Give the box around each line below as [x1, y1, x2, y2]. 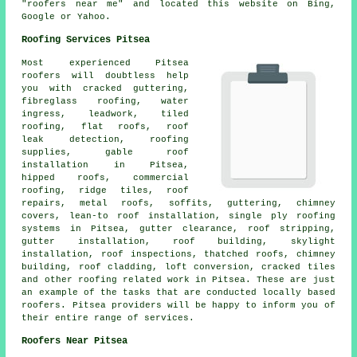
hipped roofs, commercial [22, 173, 189, 183]
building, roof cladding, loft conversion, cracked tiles [22, 262, 335, 273]
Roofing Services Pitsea [22, 34, 151, 46]
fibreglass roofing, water [22, 96, 189, 107]
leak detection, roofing [22, 135, 189, 145]
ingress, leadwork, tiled [22, 109, 189, 120]
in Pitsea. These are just [189, 275, 335, 285]
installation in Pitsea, [22, 160, 189, 171]
